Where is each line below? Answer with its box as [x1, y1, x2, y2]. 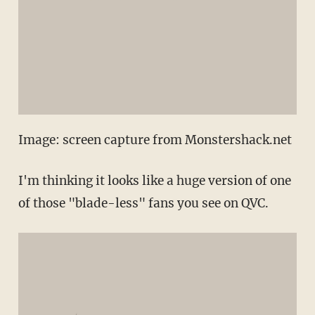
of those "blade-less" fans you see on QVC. [18, 195, 269, 211]
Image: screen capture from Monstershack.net [18, 131, 292, 148]
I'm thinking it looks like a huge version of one [18, 172, 291, 188]
